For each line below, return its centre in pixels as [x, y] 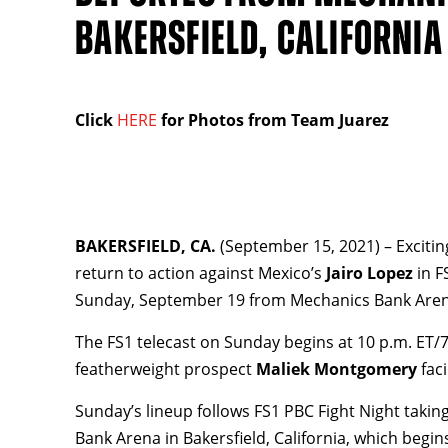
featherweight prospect [166, 369]
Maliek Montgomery [339, 369]
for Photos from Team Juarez [273, 120]
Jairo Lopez [372, 273]
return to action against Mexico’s [201, 273]
